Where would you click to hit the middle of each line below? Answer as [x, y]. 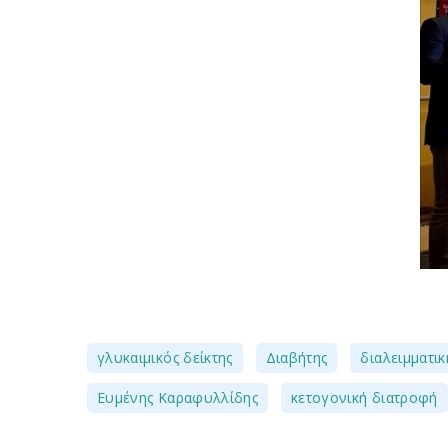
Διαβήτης [296, 357]
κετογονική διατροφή [364, 397]
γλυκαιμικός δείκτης [165, 357]
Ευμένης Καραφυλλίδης [178, 397]
